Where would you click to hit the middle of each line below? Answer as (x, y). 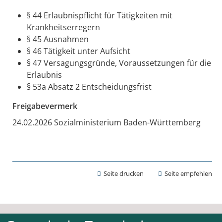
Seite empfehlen (188, 173)
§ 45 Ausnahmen (57, 39)
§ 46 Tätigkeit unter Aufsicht (78, 51)
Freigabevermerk (45, 106)
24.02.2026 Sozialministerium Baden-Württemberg (106, 122)
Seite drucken (124, 173)
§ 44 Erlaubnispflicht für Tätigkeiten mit (99, 15)
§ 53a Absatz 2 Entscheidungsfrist (89, 86)
